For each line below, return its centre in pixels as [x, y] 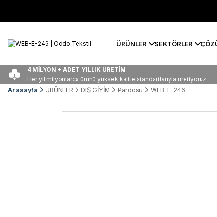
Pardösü [130, 90]
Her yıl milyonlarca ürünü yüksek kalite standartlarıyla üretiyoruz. [117, 79]
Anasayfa [23, 90]
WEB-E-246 [168, 90]
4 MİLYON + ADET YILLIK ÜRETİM [77, 70]
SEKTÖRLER [174, 43]
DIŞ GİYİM [95, 90]
